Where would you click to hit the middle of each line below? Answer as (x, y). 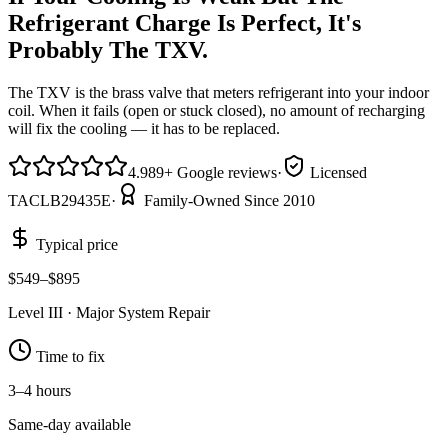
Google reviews (227, 172)
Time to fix (68, 356)
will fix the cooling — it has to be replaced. (144, 128)
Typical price (75, 244)
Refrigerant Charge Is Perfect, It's (184, 22)
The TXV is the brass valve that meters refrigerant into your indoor (218, 92)
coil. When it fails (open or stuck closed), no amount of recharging (216, 110)
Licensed (336, 172)
